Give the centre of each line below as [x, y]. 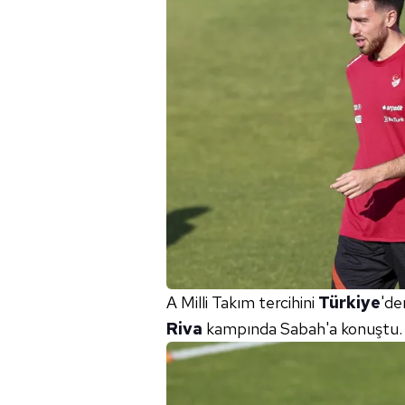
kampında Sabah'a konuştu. [302, 329]
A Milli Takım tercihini [242, 303]
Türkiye [349, 303]
